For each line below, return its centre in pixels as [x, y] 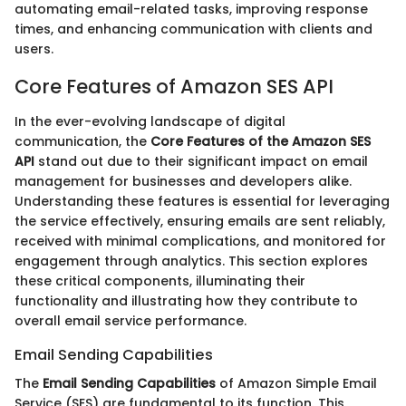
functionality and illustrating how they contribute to [186, 300]
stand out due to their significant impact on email [201, 161]
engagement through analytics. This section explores [191, 261]
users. [34, 49]
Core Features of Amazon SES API [174, 87]
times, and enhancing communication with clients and [193, 29]
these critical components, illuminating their [160, 280]
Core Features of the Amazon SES [261, 141]
